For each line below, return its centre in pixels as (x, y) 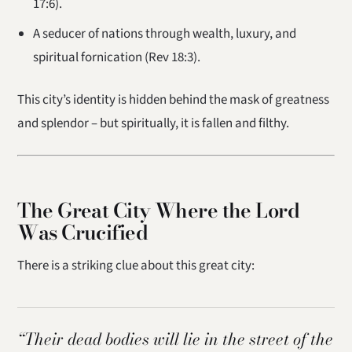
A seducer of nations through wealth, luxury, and (164, 33)
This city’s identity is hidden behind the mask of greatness (174, 100)
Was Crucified (83, 232)
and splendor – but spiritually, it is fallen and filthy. (154, 124)
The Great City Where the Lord (159, 210)
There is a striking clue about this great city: (136, 266)
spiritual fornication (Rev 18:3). (116, 57)
